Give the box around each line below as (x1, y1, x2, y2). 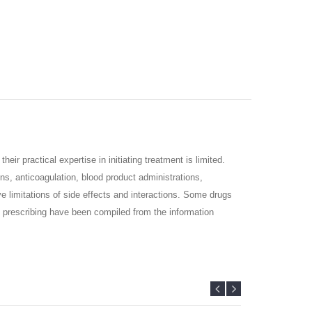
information (169, 206, 214, 217)
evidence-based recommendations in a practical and (22, 224, 232, 235)
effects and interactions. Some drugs (83, 189, 232, 200)
